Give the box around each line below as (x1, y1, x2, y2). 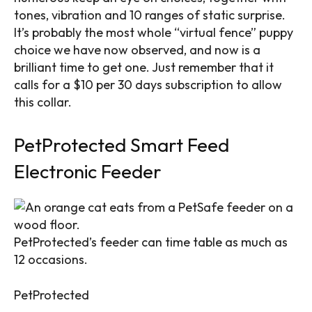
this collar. (14, 93, 75, 110)
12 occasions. (14, 251, 88, 267)
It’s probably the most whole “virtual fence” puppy (14, 24, 293, 40)
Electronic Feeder (14, 159, 162, 183)
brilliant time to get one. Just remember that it (14, 58, 274, 75)
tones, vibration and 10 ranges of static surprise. (14, 6, 286, 23)
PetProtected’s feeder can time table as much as (14, 233, 288, 250)
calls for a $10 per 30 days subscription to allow (14, 76, 282, 93)
